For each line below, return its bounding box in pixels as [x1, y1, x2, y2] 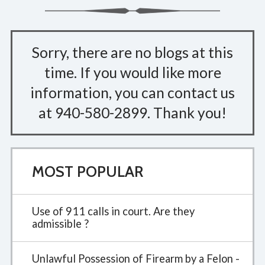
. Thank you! [147, 104, 227, 121]
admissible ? [31, 217, 89, 231]
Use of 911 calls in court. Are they [31, 205, 195, 218]
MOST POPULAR [31, 162, 143, 180]
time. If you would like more [44, 63, 221, 81]
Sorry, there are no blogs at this [32, 43, 233, 61]
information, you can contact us [30, 83, 235, 101]
